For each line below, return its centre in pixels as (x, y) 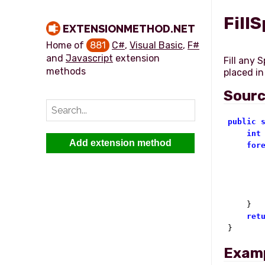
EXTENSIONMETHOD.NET (129, 29)
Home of (66, 45)
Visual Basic (156, 45)
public (242, 121)
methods (66, 71)
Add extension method (120, 143)
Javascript (89, 58)
